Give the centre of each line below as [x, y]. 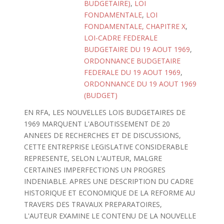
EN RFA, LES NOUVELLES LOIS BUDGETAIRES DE [104, 112]
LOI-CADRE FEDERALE [121, 38]
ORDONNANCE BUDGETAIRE [132, 61]
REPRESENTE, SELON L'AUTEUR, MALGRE [93, 158]
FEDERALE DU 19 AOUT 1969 [132, 72]
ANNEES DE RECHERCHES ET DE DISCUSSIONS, [102, 135]
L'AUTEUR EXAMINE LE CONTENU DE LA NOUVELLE [110, 216]
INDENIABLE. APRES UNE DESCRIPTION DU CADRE [108, 181]
